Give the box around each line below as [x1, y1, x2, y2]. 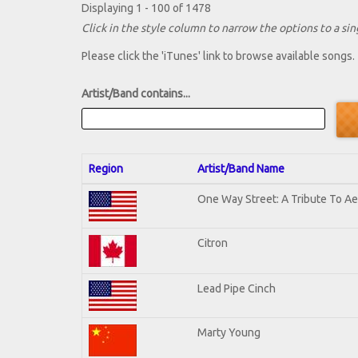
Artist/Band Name [197, 161, 284, 175]
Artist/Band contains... [82, 87, 190, 101]
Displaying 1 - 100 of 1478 [82, 2, 211, 15]
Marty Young [197, 325, 261, 339]
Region [89, 161, 123, 175]
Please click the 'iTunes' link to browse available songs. [82, 50, 355, 63]
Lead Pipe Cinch [197, 281, 276, 295]
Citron [197, 236, 228, 249]
